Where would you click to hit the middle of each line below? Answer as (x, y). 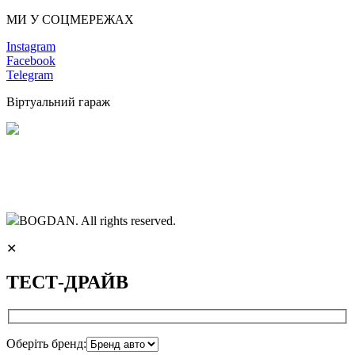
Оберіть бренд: (46, 344)
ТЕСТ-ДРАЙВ (67, 282)
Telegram (30, 74)
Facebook (31, 60)
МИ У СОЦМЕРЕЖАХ (70, 19)
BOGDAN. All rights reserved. (97, 220)
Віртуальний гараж (58, 101)
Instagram (31, 46)
